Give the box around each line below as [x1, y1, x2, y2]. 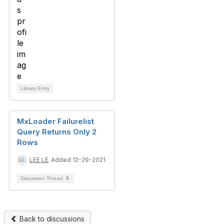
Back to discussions [17, 214, 84, 223]
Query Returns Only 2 [17, 127, 96, 136]
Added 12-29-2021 [51, 156, 105, 163]
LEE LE [29, 156, 48, 163]
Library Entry [20, 85, 49, 91]
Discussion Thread [20, 175, 64, 181]
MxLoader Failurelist [17, 116, 94, 126]
